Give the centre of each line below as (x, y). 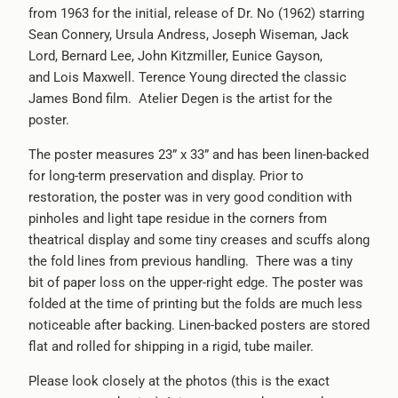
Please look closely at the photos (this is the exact (179, 381)
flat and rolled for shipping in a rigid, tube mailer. (171, 346)
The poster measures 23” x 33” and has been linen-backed (198, 154)
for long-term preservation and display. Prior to (166, 175)
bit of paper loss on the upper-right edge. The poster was (195, 282)
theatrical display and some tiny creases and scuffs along (199, 239)
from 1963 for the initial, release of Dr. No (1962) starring (196, 13)
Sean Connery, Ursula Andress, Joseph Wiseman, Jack (188, 34)
